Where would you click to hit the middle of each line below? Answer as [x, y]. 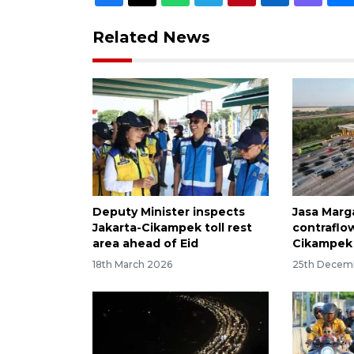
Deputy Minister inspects [169, 211]
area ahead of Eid [145, 243]
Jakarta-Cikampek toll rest [172, 227]
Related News [151, 37]
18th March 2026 [132, 264]
